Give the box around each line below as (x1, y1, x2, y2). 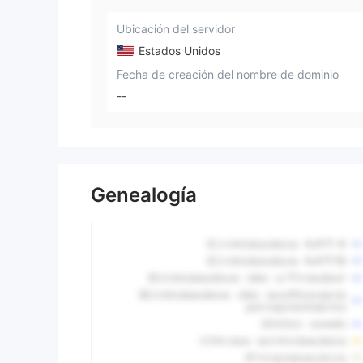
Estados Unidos (135, 43, 220, 58)
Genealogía (91, 183, 197, 207)
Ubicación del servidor (117, 22, 235, 36)
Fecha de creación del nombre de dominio (117, 66, 339, 81)
